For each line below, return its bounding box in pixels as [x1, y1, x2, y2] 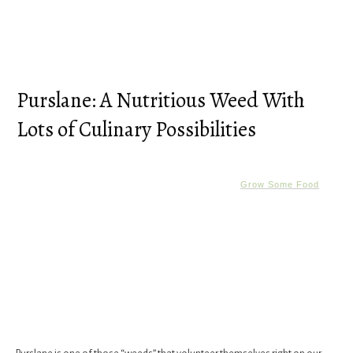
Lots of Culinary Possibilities [17, 115, 256, 144]
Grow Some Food [240, 180, 319, 190]
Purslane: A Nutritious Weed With [17, 86, 305, 115]
